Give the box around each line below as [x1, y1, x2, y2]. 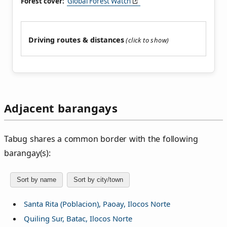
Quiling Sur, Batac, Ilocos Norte [23, 213, 132, 223]
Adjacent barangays [4, 100, 118, 116]
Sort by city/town [73, 176, 123, 184]
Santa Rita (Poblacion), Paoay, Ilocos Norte [23, 199, 170, 209]
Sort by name [17, 176, 56, 184]
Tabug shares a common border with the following [4, 133, 198, 144]
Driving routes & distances [28, 35, 124, 45]
